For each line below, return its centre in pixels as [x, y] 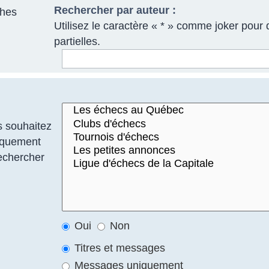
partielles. [77, 41]
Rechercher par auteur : [115, 10]
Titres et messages [119, 248]
